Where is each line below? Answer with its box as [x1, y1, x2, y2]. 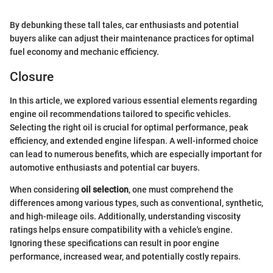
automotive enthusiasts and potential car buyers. [10, 162, 200, 172]
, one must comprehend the [129, 184, 233, 194]
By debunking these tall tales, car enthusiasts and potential [10, 20, 239, 30]
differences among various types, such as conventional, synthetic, [10, 197, 263, 208]
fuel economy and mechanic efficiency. [10, 47, 159, 57]
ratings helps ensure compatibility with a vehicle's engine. [10, 224, 233, 235]
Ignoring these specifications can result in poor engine [10, 238, 219, 248]
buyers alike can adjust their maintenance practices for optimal [10, 34, 254, 44]
